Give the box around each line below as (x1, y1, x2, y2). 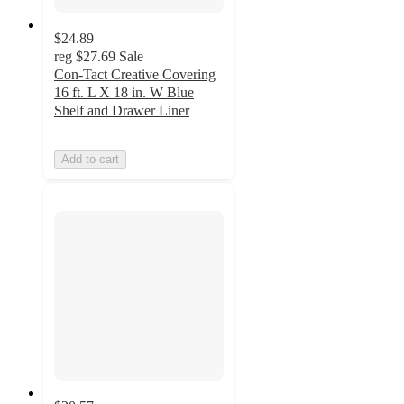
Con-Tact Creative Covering (54, 67, 216, 83)
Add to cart (61, 152, 119, 167)
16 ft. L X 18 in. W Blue (54, 85, 194, 101)
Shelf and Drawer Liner (54, 103, 189, 119)
